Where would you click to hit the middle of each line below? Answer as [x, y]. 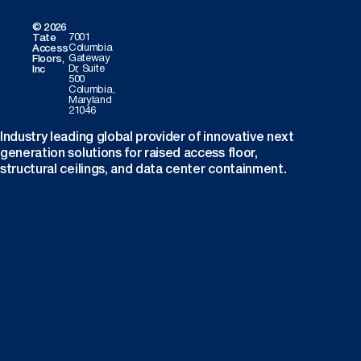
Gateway [89, 58]
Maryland [90, 100]
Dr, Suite [87, 69]
